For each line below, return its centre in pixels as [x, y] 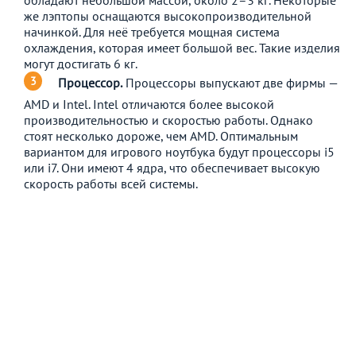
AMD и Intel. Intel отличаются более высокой [149, 104]
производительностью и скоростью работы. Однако [168, 120]
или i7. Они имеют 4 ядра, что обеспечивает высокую [172, 167]
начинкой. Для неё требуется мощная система [152, 31]
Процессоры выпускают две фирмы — [230, 82]
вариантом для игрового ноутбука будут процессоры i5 [179, 151]
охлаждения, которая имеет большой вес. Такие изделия [182, 47]
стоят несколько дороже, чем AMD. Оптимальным [161, 135]
